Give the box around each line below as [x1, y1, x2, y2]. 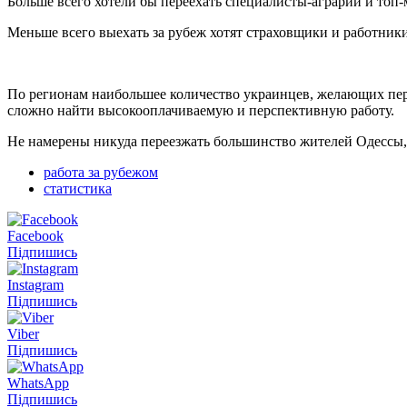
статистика [44, 180, 112, 196]
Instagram [7, 276, 64, 293]
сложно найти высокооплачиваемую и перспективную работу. [7, 102, 398, 118]
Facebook [7, 227, 64, 243]
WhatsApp [7, 374, 69, 391]
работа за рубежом [44, 164, 158, 180]
